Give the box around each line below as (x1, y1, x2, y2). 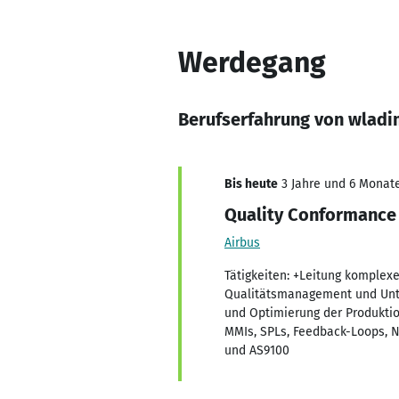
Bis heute (224, 176, 278, 191)
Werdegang (178, 45, 326, 79)
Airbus (224, 235, 260, 250)
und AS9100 (224, 343, 289, 358)
